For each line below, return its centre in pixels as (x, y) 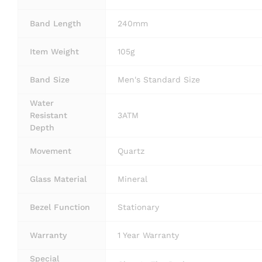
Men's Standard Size (159, 79)
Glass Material (58, 179)
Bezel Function (60, 207)
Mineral (132, 179)
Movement (51, 151)
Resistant (49, 115)
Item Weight (54, 51)
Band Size (50, 79)
